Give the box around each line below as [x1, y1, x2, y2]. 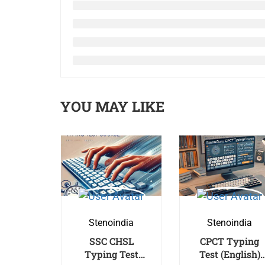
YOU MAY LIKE [60, 97, 164, 116]
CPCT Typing [200, 235, 259, 247]
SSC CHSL [89, 235, 134, 247]
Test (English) [199, 248, 260, 260]
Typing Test [84, 248, 138, 260]
